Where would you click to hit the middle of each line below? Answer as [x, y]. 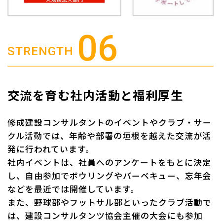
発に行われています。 [51, 148]
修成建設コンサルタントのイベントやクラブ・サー [110, 122]
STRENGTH [41, 51]
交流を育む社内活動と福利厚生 [95, 95]
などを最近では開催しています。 [74, 188]
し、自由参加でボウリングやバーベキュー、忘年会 [110, 175]
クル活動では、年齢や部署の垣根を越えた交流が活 [110, 135]
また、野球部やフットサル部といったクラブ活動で [110, 202]
